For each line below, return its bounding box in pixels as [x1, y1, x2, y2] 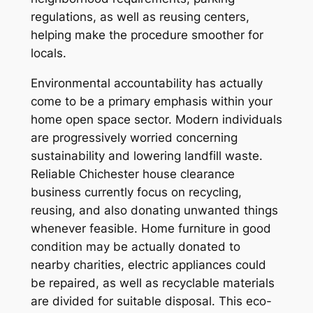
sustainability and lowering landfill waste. [30, 149, 263, 163]
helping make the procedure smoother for [30, 28, 263, 43]
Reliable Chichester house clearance [30, 167, 235, 182]
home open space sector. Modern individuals [30, 112, 282, 127]
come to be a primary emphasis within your [30, 94, 272, 109]
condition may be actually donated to [30, 240, 240, 254]
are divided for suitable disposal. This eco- [30, 294, 272, 309]
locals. [30, 46, 66, 61]
